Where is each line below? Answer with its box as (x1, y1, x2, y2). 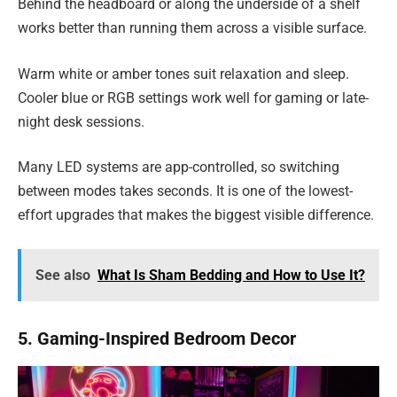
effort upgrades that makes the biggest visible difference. (18, 206, 374, 224)
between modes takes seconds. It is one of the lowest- (18, 183, 353, 200)
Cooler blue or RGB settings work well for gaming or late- (18, 89, 369, 106)
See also (35, 266, 90, 284)
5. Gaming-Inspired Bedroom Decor (18, 328, 296, 350)
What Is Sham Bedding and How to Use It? (97, 266, 365, 284)
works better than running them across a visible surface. (18, 19, 367, 37)
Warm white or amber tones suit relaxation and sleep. (18, 65, 349, 82)
